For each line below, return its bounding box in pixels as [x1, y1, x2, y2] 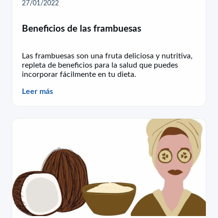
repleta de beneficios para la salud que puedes [22, 61, 178, 69]
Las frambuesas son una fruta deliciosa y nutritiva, [22, 52, 193, 60]
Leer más [22, 87, 53, 95]
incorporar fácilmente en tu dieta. [22, 70, 136, 78]
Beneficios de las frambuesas [22, 24, 141, 34]
